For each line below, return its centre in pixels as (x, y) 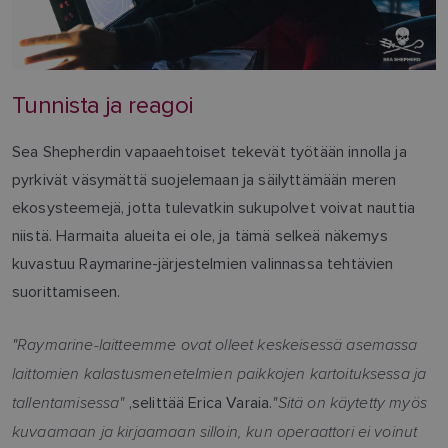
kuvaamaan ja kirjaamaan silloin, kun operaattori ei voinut (215, 430)
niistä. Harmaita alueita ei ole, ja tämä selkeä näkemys (200, 235)
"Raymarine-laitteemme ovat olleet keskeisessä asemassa (215, 343)
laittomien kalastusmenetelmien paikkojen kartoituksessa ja (219, 372)
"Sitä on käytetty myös (349, 401)
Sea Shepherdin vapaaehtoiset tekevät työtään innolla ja (209, 151)
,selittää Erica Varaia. (198, 402)
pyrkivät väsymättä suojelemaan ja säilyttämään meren (204, 179)
